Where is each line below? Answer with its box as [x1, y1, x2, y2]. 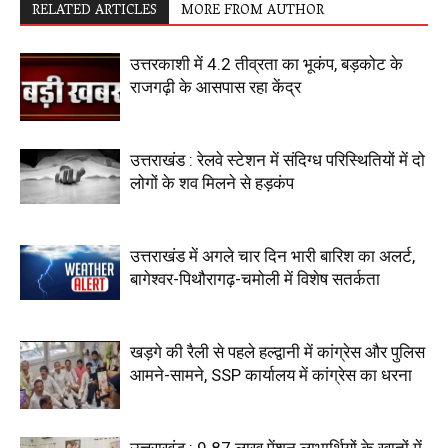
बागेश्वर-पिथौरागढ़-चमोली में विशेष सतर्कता [130, 268, 380, 289]
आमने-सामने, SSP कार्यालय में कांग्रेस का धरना [130, 364, 416, 385]
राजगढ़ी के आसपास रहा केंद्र [130, 76, 301, 97]
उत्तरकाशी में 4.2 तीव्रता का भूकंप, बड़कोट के [130, 53, 403, 74]
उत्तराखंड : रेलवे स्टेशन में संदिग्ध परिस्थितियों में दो [130, 149, 425, 170]
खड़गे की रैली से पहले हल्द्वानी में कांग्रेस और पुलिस [130, 341, 425, 362]
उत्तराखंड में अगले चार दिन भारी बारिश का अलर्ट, [130, 245, 415, 266]
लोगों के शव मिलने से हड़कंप [130, 172, 294, 193]
